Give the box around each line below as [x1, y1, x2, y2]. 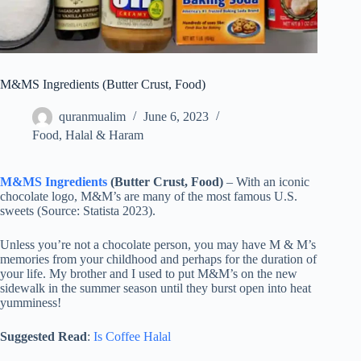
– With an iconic [223, 175, 309, 189]
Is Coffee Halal [93, 330, 171, 344]
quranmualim [59, 110, 126, 124]
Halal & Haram [65, 128, 143, 143]
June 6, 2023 [143, 110, 209, 124]
